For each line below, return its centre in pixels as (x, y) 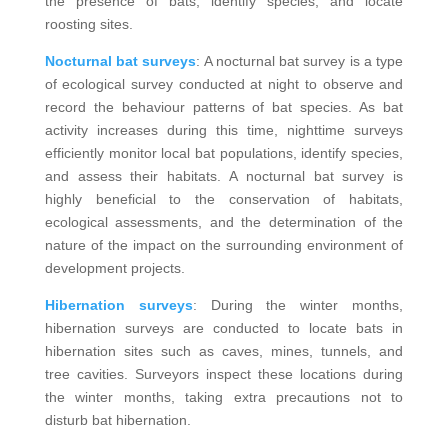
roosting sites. (88, 23)
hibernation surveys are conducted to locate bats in (224, 327)
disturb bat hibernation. (117, 419)
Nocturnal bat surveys (120, 60)
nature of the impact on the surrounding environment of (224, 244)
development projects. (114, 267)
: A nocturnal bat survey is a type (300, 60)
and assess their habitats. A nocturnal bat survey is (224, 175)
